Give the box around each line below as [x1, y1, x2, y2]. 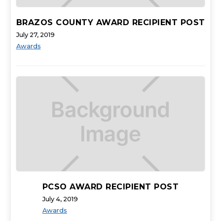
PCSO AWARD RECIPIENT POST [42, 182, 179, 191]
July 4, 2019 [42, 195, 78, 203]
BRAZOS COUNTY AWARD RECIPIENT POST [16, 17, 205, 27]
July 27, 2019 [16, 31, 55, 38]
